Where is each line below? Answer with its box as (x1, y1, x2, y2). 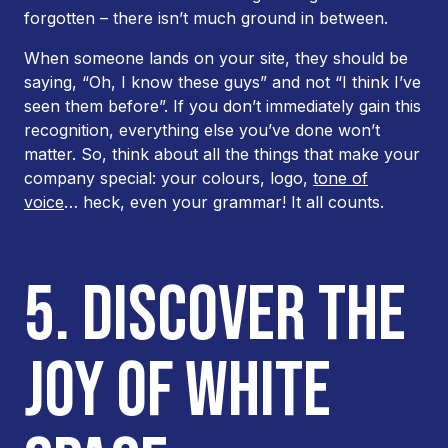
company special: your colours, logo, (24, 168, 313, 188)
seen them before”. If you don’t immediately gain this (24, 96, 421, 116)
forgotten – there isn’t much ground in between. (24, 8, 393, 28)
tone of (313, 168, 368, 188)
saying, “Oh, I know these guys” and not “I (24, 72, 352, 92)
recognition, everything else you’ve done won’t (24, 120, 380, 140)
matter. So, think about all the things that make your (24, 144, 420, 164)
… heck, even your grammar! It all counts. (64, 192, 384, 212)
